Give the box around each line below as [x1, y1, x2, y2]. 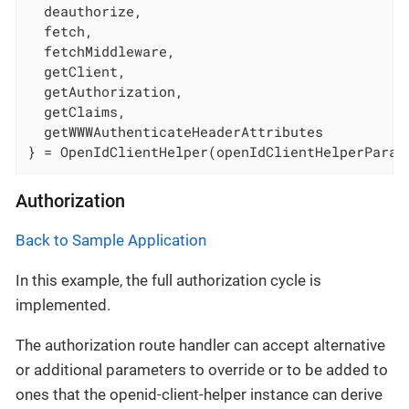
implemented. [16, 295, 110, 314]
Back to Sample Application [16, 230, 206, 249]
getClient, [27, 62, 127, 81]
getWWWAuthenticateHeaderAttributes [27, 122, 324, 142]
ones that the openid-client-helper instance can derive [16, 384, 383, 404]
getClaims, [27, 102, 127, 121]
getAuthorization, [27, 82, 184, 101]
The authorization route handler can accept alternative [16, 335, 385, 354]
